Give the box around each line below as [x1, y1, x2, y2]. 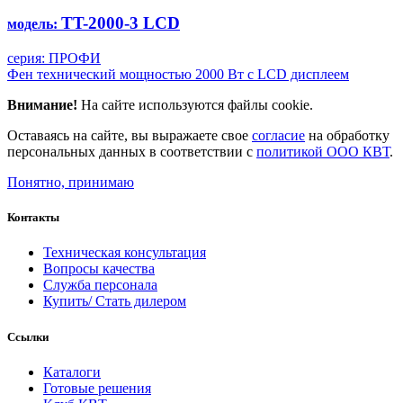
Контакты [7, 210, 59, 225]
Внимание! [7, 97, 81, 113]
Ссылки [7, 329, 49, 344]
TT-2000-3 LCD [61, 13, 180, 33]
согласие [252, 128, 305, 144]
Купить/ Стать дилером [43, 293, 186, 309]
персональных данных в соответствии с [7, 144, 256, 160]
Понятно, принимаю [7, 175, 134, 191]
